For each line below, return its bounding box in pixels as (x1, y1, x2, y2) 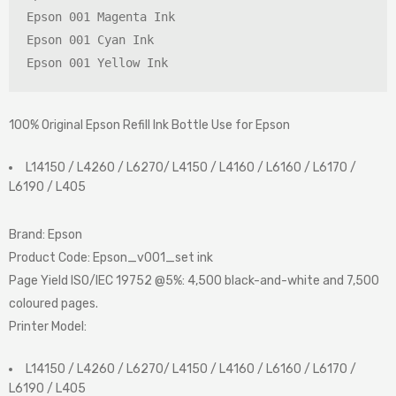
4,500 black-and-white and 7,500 (187, 273, 379, 289)
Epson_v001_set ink (93, 250, 213, 266)
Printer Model (9, 319, 84, 335)
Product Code (9, 250, 88, 266)
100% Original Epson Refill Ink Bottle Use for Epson (9, 118, 290, 133)
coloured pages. (9, 296, 98, 312)
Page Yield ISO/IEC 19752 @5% (9, 273, 182, 289)
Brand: (9, 227, 48, 243)
